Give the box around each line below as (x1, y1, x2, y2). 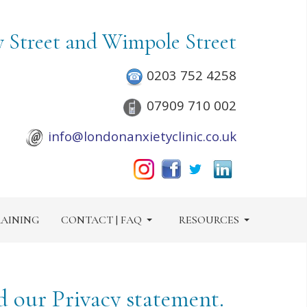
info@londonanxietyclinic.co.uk (48, 127, 236, 145)
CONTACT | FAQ (61, 212, 142, 227)
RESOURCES (179, 212, 239, 227)
